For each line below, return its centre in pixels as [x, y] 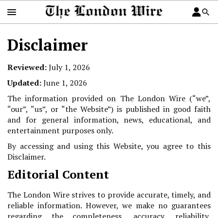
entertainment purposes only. [60, 131]
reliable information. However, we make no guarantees [109, 206]
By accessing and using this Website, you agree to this [109, 146]
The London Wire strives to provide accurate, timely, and [109, 195]
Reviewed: [27, 67]
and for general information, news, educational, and [109, 120]
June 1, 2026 [65, 83]
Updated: [24, 83]
